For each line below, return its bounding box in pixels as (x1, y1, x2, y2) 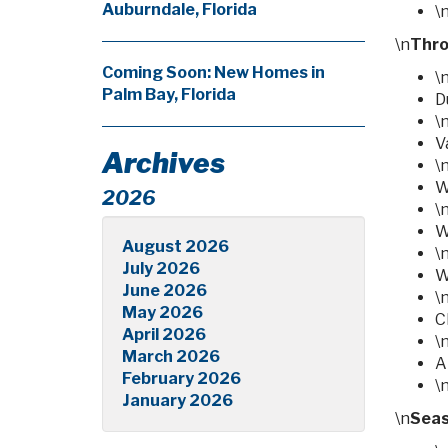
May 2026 (122, 303, 203, 322)
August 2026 (122, 237, 229, 256)
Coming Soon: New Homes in (102, 63, 325, 82)
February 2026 (122, 369, 241, 388)
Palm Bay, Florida (102, 85, 236, 104)
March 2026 (122, 347, 220, 366)
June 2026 (122, 281, 207, 300)
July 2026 (122, 259, 200, 278)
